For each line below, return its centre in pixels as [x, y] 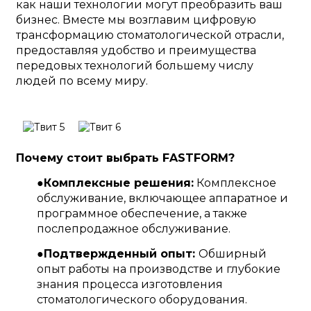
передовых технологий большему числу [134, 66]
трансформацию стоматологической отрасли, [150, 35]
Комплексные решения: [118, 183]
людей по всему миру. [82, 81]
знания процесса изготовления [129, 285]
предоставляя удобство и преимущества [136, 51]
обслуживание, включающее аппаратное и [162, 199]
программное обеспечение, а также [142, 214]
